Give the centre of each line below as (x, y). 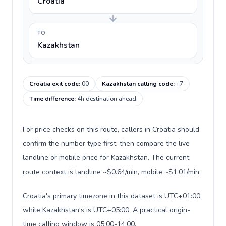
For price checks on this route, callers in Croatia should (111, 129)
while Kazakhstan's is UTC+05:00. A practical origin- (106, 210)
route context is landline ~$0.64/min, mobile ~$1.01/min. (112, 172)
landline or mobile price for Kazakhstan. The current (106, 158)
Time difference (52, 99)
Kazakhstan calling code (137, 84)
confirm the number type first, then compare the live (106, 144)
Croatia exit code (54, 84)
